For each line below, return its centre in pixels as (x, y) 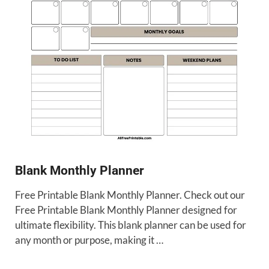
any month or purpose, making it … (89, 240)
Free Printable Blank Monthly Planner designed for (126, 210)
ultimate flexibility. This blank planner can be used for (131, 225)
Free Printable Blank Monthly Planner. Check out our (130, 195)
